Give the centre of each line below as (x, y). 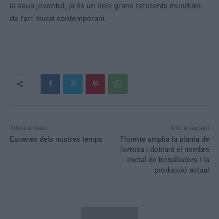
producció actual (182, 170)
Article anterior (29, 128)
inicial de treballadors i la (168, 160)
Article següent (189, 128)
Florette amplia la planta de (164, 139)
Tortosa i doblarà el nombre (164, 149)
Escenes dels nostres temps (56, 139)
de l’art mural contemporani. (58, 18)
